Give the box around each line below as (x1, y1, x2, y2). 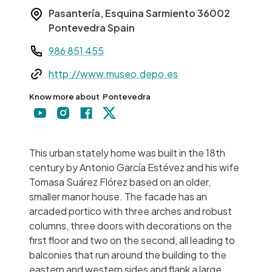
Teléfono (29, 40, 70, 53)
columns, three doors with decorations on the (29, 219, 232, 233)
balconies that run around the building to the (29, 248, 226, 262)
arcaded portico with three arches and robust (29, 205, 232, 218)
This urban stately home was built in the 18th (29, 146, 225, 160)
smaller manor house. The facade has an (29, 190, 207, 203)
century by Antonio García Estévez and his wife (29, 161, 239, 174)
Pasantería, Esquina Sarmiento (49, 7, 195, 20)
